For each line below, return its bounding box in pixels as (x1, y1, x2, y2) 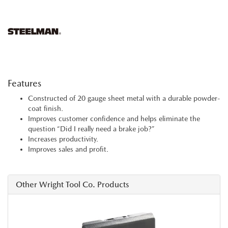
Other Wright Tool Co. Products (16, 180, 129, 190)
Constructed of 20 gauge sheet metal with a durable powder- (28, 94, 220, 103)
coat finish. (28, 104, 63, 113)
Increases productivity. (28, 135, 98, 144)
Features (8, 78, 41, 89)
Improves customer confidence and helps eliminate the (28, 115, 200, 123)
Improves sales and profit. (28, 145, 108, 154)
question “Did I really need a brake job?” (28, 125, 155, 133)
